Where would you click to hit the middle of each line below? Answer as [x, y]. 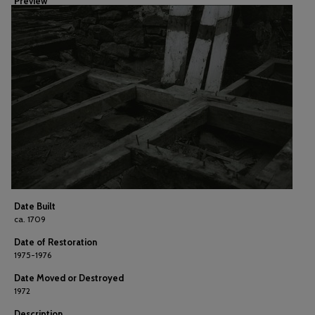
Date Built [35, 206]
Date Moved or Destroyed [69, 278]
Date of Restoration [56, 242]
